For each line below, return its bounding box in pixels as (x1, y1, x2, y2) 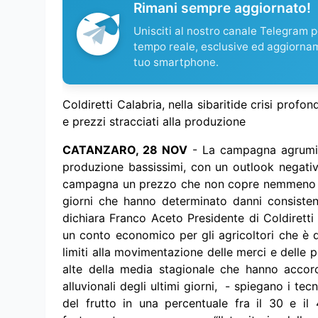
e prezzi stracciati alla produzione (62, 114, 253, 129)
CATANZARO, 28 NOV (62, 143, 187, 158)
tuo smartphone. (133, 55, 219, 70)
